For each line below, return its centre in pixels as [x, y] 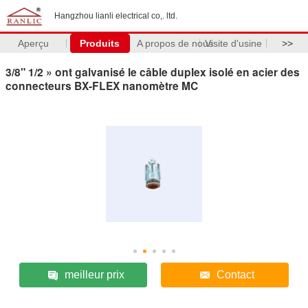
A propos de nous [175, 43]
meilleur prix [94, 274]
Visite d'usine [233, 43]
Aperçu [33, 43]
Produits [100, 43]
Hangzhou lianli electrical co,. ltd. [116, 16]
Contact [236, 274]
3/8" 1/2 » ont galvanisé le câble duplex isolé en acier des [153, 71]
